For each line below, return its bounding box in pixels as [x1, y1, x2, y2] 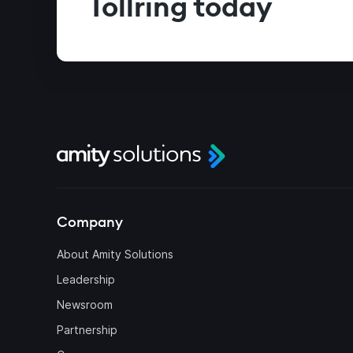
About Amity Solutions [57, 247, 173, 262]
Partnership [57, 323, 117, 337]
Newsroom [57, 298, 113, 312]
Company [57, 213, 123, 232]
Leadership [57, 273, 115, 287]
